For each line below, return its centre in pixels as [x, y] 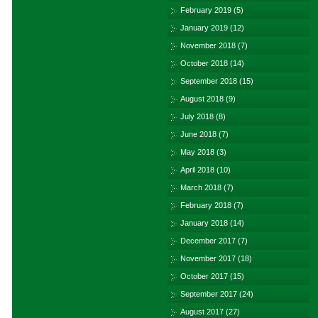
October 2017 [204, 276]
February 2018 [206, 205]
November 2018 [208, 45]
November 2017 [208, 258]
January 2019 [204, 28]
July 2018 [197, 116]
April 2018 [197, 170]
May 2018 [197, 152]
